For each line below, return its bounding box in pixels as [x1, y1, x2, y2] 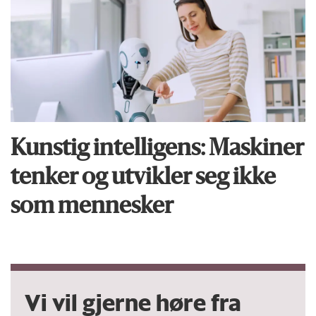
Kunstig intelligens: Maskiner [11, 138, 305, 161]
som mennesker [11, 195, 174, 219]
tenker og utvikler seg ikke [11, 166, 276, 190]
